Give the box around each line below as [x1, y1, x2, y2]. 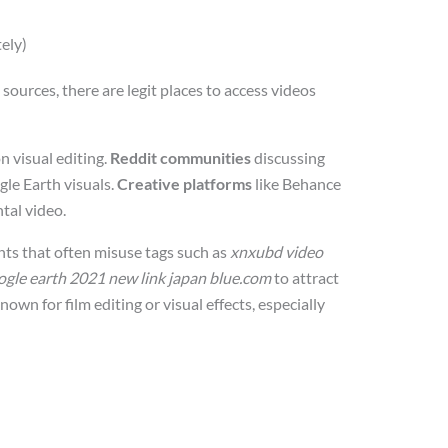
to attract [271, 267, 340, 287]
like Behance [252, 173, 342, 193]
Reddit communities [110, 147, 252, 167]
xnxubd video [230, 241, 324, 261]
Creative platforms [117, 173, 253, 193]
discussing [251, 147, 326, 167]
